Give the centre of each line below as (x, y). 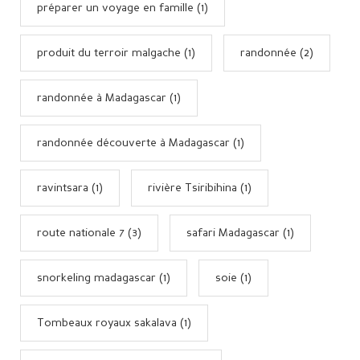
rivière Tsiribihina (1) (200, 188)
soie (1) (233, 278)
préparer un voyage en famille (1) (123, 8)
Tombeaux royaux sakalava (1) (114, 323)
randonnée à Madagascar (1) (109, 98)
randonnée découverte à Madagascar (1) (141, 143)
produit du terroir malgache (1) (116, 53)
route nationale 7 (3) (89, 233)
